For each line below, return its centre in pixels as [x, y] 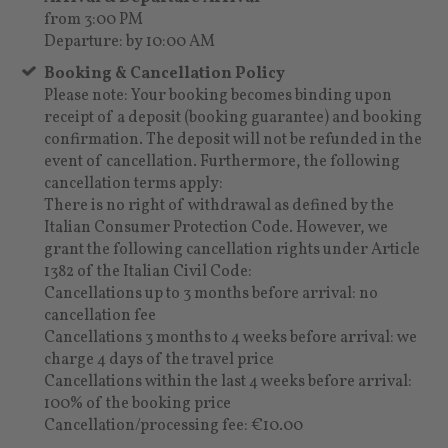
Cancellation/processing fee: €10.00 [174, 425]
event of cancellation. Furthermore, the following [222, 161]
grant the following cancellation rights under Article [232, 249]
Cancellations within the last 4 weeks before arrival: [228, 381]
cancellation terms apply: [134, 183]
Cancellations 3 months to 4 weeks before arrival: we [231, 337]
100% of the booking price [138, 403]
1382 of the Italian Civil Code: [148, 271]
